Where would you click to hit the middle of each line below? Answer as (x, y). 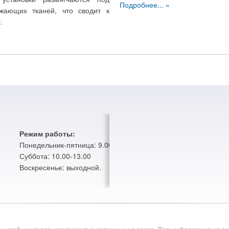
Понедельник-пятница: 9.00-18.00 (76, 145)
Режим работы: (47, 133)
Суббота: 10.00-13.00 (55, 156)
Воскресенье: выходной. (60, 167)
